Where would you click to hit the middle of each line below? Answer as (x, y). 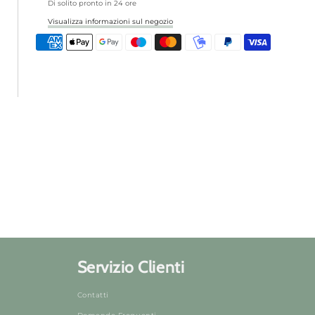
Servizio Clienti (131, 268)
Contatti (93, 295)
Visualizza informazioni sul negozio (111, 22)
